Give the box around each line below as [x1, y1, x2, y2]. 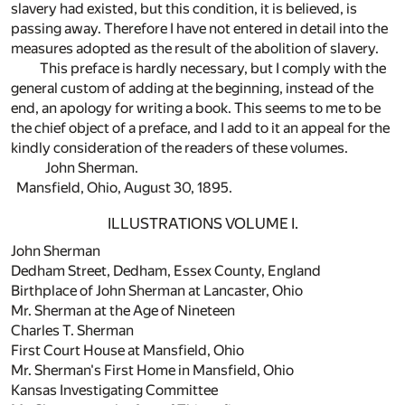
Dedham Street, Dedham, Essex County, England [11, 262, 321, 280]
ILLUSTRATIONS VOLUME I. [107, 213, 298, 232]
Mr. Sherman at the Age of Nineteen [11, 302, 235, 320]
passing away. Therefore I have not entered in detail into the [11, 19, 388, 37]
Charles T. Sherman [11, 322, 134, 340]
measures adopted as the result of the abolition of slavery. [11, 39, 379, 57]
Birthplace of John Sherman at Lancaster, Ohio [11, 282, 303, 300]
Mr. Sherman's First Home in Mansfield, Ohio [11, 362, 294, 380]
